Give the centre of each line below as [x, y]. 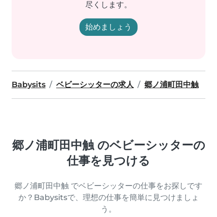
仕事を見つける [108, 161]
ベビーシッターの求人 [95, 85]
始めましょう [108, 27]
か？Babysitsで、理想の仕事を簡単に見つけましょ [108, 197]
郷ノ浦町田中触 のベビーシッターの [108, 145]
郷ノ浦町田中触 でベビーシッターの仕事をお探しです [108, 186]
